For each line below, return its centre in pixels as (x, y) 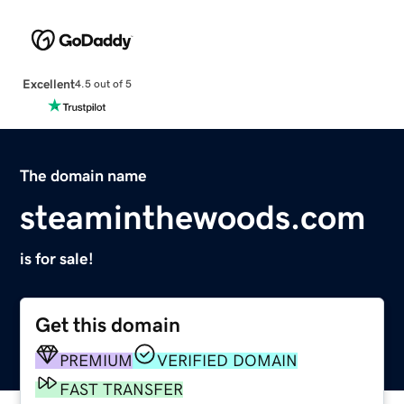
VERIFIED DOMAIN (228, 360)
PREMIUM (96, 360)
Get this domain (108, 325)
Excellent (48, 83)
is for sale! (57, 258)
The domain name (84, 175)
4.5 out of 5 (103, 84)
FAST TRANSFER (122, 389)
